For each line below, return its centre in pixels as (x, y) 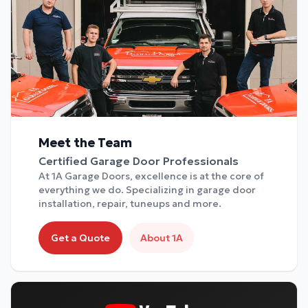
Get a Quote (80, 238)
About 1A (162, 238)
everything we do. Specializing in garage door (147, 190)
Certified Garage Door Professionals (139, 161)
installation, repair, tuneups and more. (130, 204)
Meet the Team (85, 143)
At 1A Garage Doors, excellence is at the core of (151, 176)
